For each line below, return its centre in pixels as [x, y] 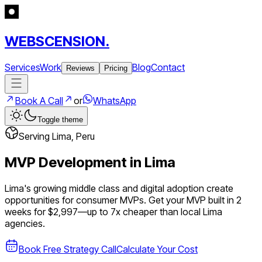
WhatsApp [115, 100]
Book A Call [39, 100]
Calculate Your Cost [157, 249]
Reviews [80, 68]
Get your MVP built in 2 [194, 200]
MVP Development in [75, 162]
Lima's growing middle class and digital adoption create [119, 188]
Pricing [116, 68]
